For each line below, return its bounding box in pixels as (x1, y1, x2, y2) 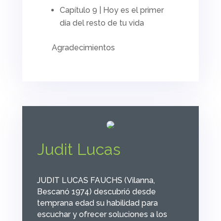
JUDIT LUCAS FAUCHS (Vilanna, (37, 175, 155, 185)
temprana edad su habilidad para (37, 198, 158, 208)
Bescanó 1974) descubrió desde (37, 186, 156, 196)
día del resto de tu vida (59, 18, 144, 28)
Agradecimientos (51, 42, 115, 52)
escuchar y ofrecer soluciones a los (37, 209, 167, 219)
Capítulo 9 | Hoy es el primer (59, 5, 164, 15)
